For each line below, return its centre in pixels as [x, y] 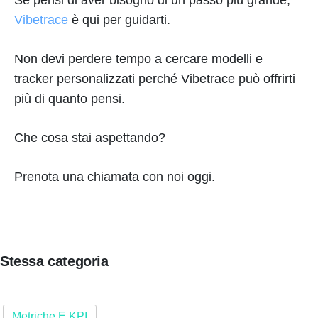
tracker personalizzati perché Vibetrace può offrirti [155, 78]
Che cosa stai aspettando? [90, 137]
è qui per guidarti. [119, 20]
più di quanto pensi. [70, 98]
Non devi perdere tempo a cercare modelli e [138, 59]
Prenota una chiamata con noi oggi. [115, 176]
